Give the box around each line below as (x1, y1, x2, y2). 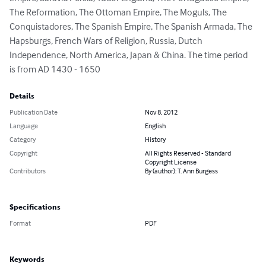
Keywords (9, 255, 45, 264)
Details (9, 92, 34, 101)
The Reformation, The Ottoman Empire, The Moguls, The (9, 6, 229, 18)
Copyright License (145, 157, 197, 167)
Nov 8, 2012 (145, 107, 178, 117)
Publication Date (9, 107, 58, 117)
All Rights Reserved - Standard (145, 148, 231, 158)
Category (9, 135, 36, 144)
